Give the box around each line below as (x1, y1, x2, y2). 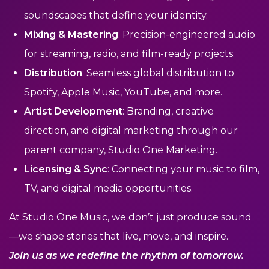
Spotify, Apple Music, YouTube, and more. (24, 86, 222, 98)
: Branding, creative (122, 106, 214, 117)
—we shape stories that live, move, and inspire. (9, 231, 228, 242)
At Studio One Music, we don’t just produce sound (9, 211, 252, 223)
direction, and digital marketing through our (24, 125, 238, 136)
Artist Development (24, 106, 122, 117)
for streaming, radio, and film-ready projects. (24, 48, 235, 59)
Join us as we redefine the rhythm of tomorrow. (9, 250, 244, 261)
